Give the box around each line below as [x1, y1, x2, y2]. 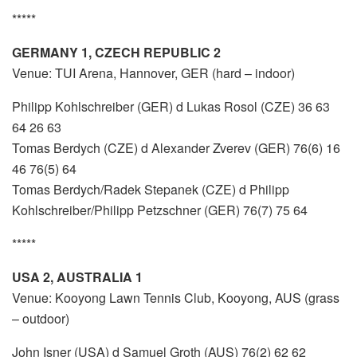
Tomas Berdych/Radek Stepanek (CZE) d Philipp [12, 180, 289, 199]
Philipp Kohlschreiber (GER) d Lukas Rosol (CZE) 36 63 [12, 97, 330, 116]
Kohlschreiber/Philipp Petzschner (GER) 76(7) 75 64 [12, 201, 308, 220]
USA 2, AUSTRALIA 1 [12, 268, 143, 287]
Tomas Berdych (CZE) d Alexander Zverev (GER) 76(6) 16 [12, 139, 340, 158]
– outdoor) [12, 309, 69, 328]
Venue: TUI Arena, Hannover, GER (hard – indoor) [12, 64, 295, 83]
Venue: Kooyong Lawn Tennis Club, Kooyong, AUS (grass [12, 288, 339, 308]
